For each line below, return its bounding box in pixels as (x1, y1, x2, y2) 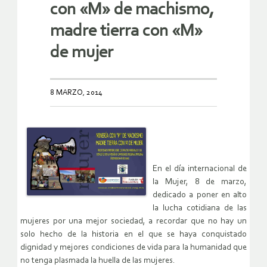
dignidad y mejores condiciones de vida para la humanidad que (20, 243, 247, 252)
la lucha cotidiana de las (153, 203, 247, 213)
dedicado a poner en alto (153, 190, 247, 200)
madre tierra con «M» (50, 22, 203, 40)
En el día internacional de (153, 164, 247, 173)
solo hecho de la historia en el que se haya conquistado (20, 229, 247, 239)
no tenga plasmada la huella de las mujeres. (20, 256, 175, 265)
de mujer (50, 44, 113, 61)
